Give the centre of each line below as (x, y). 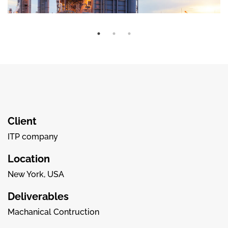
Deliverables (38, 196)
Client (22, 121)
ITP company (33, 136)
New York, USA (36, 174)
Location (29, 159)
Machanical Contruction (53, 212)
